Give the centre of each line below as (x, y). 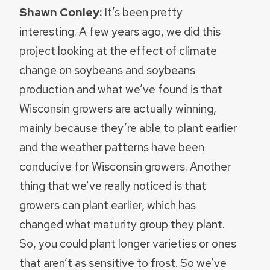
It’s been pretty (143, 12)
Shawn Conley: (62, 12)
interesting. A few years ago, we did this (120, 32)
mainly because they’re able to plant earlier (128, 128)
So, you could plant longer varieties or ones (128, 244)
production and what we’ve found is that (121, 89)
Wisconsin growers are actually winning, (118, 109)
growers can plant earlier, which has (108, 205)
